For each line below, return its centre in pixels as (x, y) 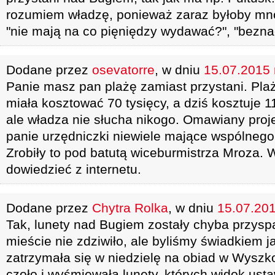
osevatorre (123, 70)
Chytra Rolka (130, 208)
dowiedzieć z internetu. (74, 169)
